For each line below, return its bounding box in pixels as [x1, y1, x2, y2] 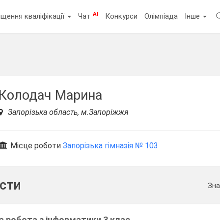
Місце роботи [8, 141, 63, 150]
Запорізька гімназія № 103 [63, 141, 159, 150]
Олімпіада [144, 11, 178, 21]
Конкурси [105, 11, 138, 21]
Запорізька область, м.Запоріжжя [6, 108, 129, 117]
